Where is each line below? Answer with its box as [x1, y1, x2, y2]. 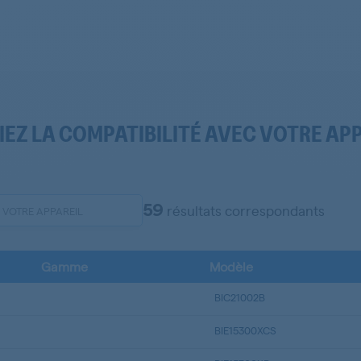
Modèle [210, 258, 254, 276]
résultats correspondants [164, 201, 326, 220]
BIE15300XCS [214, 323, 277, 338]
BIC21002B [214, 290, 266, 305]
